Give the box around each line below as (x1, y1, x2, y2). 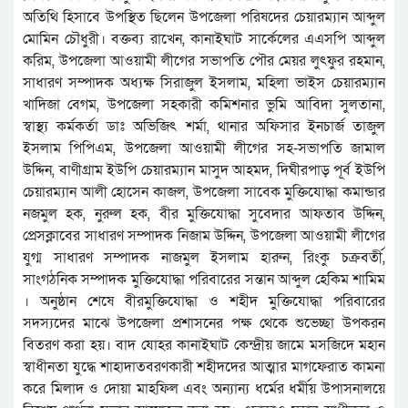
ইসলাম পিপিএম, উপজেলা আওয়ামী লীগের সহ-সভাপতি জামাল (23, 138, 385, 159)
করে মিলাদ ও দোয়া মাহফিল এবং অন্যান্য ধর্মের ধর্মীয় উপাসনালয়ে (23, 379, 385, 400)
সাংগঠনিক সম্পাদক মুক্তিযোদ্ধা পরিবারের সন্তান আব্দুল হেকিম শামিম (23, 270, 385, 291)
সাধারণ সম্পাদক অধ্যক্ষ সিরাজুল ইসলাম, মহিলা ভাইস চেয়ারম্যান (23, 73, 385, 94)
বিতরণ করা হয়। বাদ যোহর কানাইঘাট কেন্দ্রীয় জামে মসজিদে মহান (23, 335, 385, 356)
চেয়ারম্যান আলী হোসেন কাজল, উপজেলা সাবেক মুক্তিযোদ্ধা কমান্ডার (23, 182, 385, 203)
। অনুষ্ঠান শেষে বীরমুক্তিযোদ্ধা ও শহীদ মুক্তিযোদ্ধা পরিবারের (23, 291, 385, 312)
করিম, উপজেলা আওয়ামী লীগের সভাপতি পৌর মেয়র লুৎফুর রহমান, (23, 51, 385, 72)
